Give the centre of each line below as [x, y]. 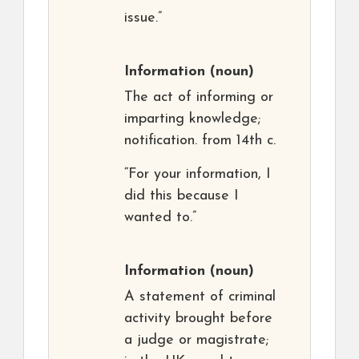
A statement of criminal [200, 297]
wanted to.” [160, 218]
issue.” [143, 18]
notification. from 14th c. [200, 141]
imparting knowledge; [192, 119]
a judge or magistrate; [196, 341]
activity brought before [198, 319]
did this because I [182, 196]
